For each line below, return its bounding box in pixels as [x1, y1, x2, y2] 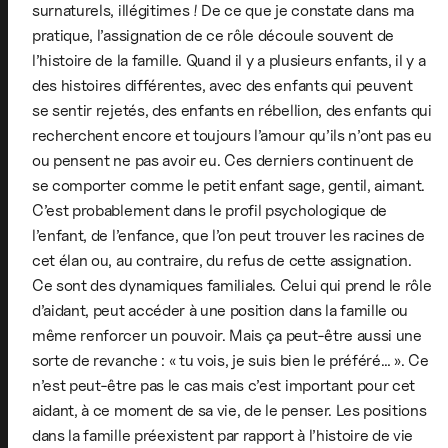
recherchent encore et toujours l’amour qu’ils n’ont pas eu [32, 125, 432, 145]
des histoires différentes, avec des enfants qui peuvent [32, 75, 413, 95]
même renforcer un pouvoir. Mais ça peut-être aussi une [32, 325, 422, 345]
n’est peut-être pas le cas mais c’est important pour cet [32, 375, 416, 395]
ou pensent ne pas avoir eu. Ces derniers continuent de [32, 150, 414, 170]
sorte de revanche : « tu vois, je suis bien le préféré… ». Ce [32, 350, 429, 370]
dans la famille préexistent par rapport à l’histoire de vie [32, 425, 414, 445]
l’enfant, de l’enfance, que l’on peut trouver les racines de [32, 225, 425, 245]
